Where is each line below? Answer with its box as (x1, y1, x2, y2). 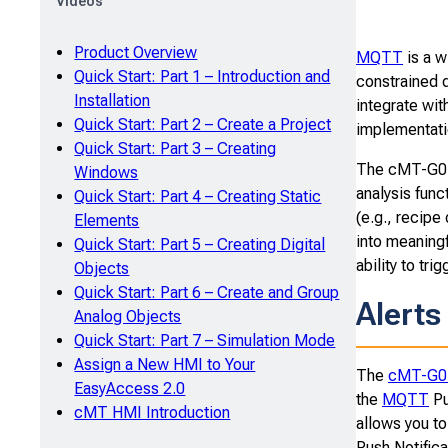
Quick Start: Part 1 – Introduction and (74, 66, 331, 86)
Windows (74, 162, 139, 182)
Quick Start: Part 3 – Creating (74, 138, 277, 158)
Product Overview (74, 42, 198, 62)
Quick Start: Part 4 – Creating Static (74, 186, 322, 206)
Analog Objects (74, 306, 182, 326)
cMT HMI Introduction (74, 402, 231, 422)
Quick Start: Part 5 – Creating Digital (74, 234, 326, 254)
